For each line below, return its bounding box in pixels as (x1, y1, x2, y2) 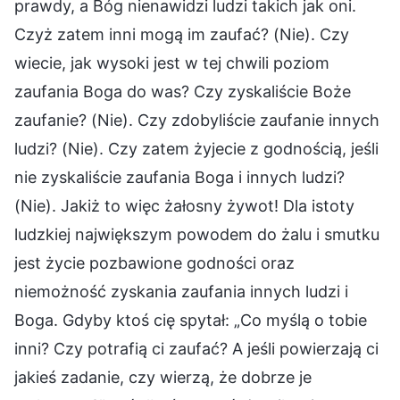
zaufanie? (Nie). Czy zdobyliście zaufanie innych (14, 110, 379, 129)
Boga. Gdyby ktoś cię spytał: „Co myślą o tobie (14, 310, 367, 329)
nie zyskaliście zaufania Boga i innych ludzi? (14, 167, 345, 187)
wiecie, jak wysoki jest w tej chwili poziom (14, 53, 329, 72)
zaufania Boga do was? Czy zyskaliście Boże (14, 81, 351, 101)
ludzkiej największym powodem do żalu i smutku (14, 224, 379, 244)
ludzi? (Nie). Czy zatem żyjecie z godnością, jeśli (14, 138, 379, 158)
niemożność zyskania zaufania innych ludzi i (14, 281, 348, 301)
